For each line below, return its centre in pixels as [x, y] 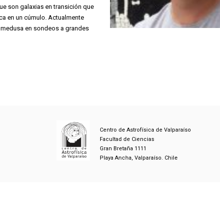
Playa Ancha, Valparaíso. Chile [138, 158]
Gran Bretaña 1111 [123, 148]
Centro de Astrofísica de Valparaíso [145, 130]
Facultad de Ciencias [127, 139]
